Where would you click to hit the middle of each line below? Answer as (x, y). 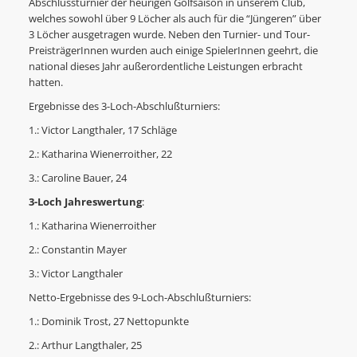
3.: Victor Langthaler (75, 274)
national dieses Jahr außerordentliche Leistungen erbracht (165, 67)
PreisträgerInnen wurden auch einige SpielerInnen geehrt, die (173, 51)
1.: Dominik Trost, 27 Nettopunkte (108, 322)
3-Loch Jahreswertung (85, 202)
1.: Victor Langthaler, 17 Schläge (102, 131)
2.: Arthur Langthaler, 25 (85, 346)
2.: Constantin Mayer (77, 250)
